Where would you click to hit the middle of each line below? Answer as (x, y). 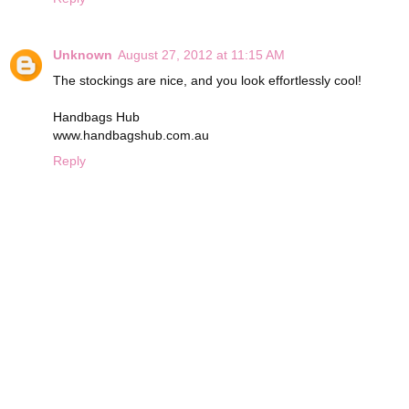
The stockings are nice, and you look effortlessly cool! (207, 81)
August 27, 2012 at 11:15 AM (201, 55)
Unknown (83, 55)
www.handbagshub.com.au (131, 136)
